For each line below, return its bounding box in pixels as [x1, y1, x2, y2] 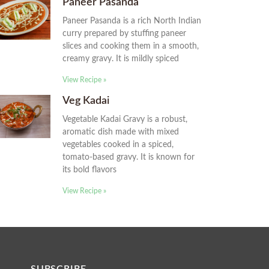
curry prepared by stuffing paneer [62, 29, 186, 38]
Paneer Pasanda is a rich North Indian [62, 17, 201, 26]
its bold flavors [62, 166, 116, 175]
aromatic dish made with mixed [62, 128, 179, 137]
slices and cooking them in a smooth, [62, 42, 199, 51]
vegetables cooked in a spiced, [62, 141, 174, 150]
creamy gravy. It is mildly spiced [62, 55, 179, 64]
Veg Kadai [62, 95, 109, 107]
